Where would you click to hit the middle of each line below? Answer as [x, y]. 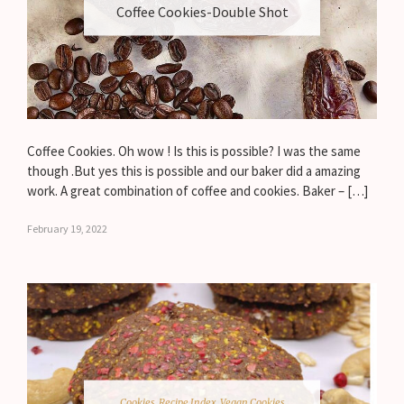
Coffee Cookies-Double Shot [202, 11]
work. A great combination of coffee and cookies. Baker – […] [197, 190]
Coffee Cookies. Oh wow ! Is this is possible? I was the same [194, 151]
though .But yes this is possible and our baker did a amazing [194, 170]
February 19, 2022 [67, 228]
